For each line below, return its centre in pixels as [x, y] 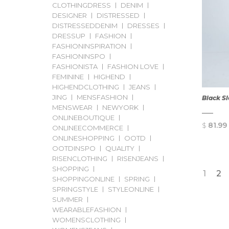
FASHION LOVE [133, 66]
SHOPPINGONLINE [83, 179]
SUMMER [67, 199]
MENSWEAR [72, 107]
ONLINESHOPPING [83, 138]
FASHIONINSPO [79, 56]
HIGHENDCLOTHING [86, 87]
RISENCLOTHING [80, 158]
